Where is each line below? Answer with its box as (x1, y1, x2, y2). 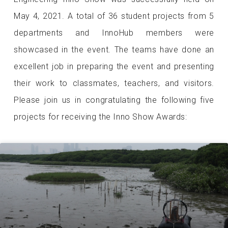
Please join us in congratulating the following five (14, 95, 214, 105)
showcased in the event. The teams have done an (14, 44, 214, 54)
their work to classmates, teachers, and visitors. (14, 78, 214, 88)
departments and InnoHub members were (14, 27, 214, 38)
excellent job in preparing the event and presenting (14, 61, 214, 71)
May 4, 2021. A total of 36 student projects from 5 (14, 11, 214, 21)
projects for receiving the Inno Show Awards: (14, 111, 187, 122)
